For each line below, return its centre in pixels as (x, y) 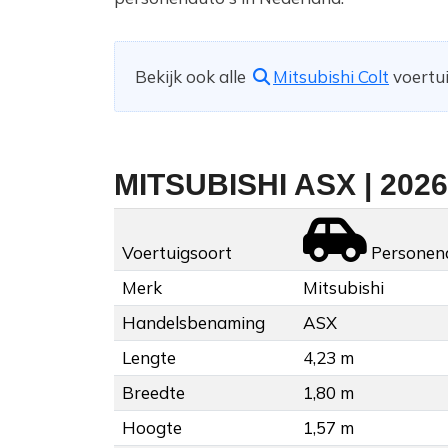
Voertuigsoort (177, 253)
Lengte (149, 358)
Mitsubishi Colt (331, 77)
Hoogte (152, 428)
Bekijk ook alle (192, 77)
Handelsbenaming (193, 323)
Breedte (153, 393)
